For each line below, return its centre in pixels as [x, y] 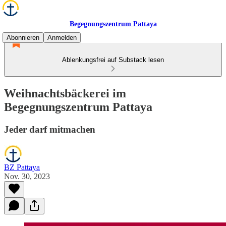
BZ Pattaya [22, 167]
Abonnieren [23, 38]
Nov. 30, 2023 [27, 176]
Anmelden [62, 38]
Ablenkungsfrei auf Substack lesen [113, 60]
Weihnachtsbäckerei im [65, 93]
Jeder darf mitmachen [50, 129]
